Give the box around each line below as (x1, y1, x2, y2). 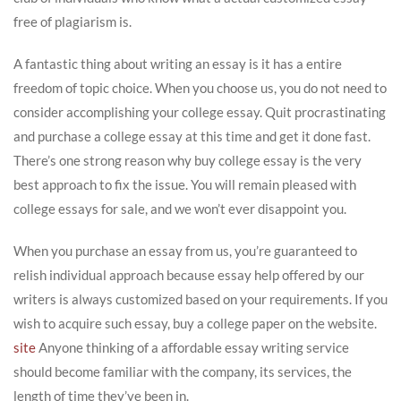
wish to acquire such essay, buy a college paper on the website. (13, 314, 377, 331)
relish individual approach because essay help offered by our (13, 266, 364, 283)
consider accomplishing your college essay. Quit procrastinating (13, 103, 386, 120)
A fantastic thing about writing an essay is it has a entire (13, 55, 342, 72)
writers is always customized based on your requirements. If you (13, 290, 388, 307)
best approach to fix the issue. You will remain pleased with (13, 175, 356, 192)
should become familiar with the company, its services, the (13, 363, 352, 380)
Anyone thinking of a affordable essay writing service (36, 338, 349, 355)
